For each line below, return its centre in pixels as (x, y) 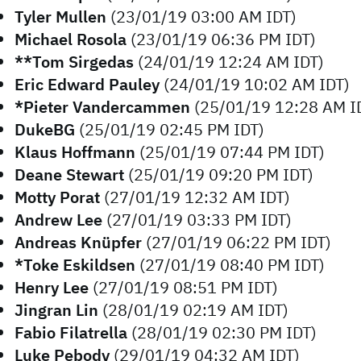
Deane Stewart (69, 174)
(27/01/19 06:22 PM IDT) (237, 242)
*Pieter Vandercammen (102, 107)
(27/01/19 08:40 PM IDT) (230, 265)
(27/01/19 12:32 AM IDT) (195, 197)
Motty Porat (57, 197)
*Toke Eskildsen (75, 265)
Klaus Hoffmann (75, 152)
